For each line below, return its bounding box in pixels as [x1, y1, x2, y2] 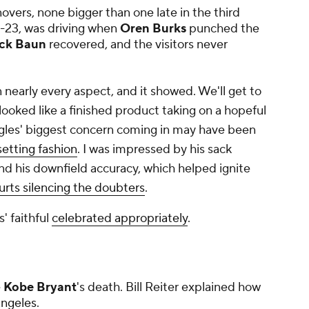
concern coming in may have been [67, 122, 256, 139]
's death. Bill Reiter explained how [77, 279, 261, 296]
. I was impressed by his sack [77, 141, 232, 158]
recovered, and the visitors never [46, 37, 228, 53]
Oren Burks [120, 21, 186, 37]
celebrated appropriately [52, 210, 188, 227]
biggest [23, 122, 67, 139]
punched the [186, 21, 259, 37]
